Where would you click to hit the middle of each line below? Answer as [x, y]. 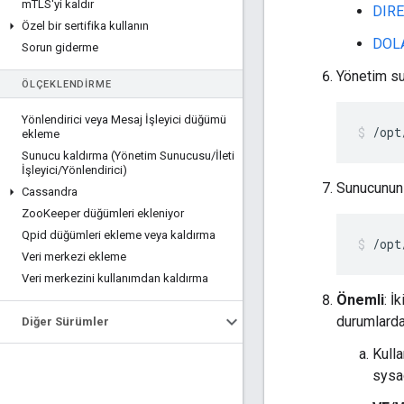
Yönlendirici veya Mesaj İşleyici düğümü [124, 119]
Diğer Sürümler [65, 321]
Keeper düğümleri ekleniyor [114, 213]
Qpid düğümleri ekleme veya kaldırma [119, 235]
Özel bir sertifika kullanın [85, 26]
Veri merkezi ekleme [74, 257]
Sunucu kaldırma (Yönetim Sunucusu [116, 156]
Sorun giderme [60, 47]
